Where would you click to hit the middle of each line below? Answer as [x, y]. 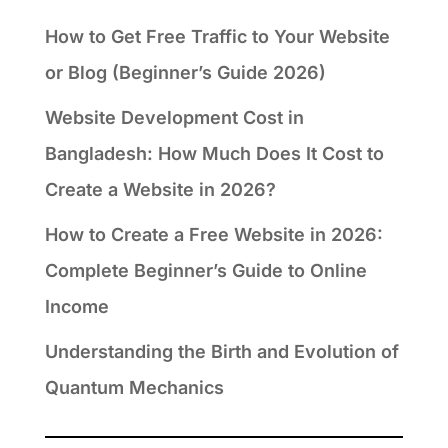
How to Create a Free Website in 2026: [213, 234]
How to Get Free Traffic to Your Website [217, 36]
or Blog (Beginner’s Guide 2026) [185, 72]
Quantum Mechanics [134, 387]
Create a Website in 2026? [160, 189]
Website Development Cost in [174, 117]
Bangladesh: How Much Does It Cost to [214, 153]
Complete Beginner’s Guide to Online [205, 270]
